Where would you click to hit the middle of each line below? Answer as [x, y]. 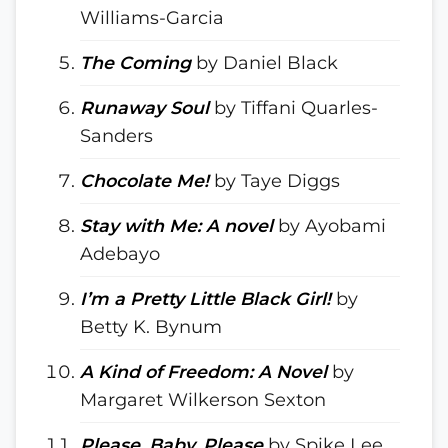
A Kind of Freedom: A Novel [203, 371]
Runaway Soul [144, 107]
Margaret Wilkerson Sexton [203, 399]
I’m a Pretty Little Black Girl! [205, 298]
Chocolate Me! [144, 180]
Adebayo [120, 253]
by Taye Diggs [274, 180]
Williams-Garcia [152, 17]
